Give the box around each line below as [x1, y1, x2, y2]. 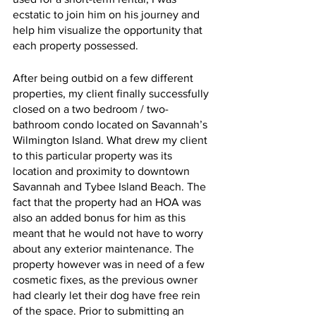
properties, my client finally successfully [13, 87, 212, 99]
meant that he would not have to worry [13, 226, 206, 239]
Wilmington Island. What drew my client [13, 133, 210, 146]
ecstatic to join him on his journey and [13, 8, 202, 20]
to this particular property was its [13, 149, 175, 162]
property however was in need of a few [13, 257, 207, 270]
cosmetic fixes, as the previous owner [13, 273, 200, 286]
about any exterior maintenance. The [13, 242, 197, 255]
